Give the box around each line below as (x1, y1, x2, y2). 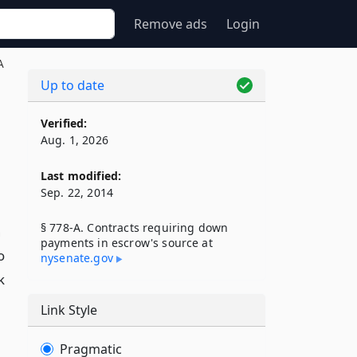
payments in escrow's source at (41, 235, 213, 250)
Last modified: (41, 168, 122, 183)
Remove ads (134, 15, 207, 33)
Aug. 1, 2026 (41, 132, 108, 147)
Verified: (41, 116, 88, 131)
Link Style (41, 301, 97, 319)
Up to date (41, 76, 104, 94)
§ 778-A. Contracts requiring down (41, 220, 229, 235)
